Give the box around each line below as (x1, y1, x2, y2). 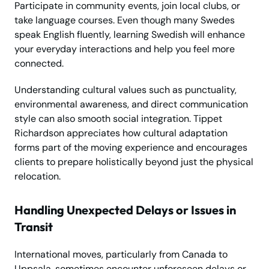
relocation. (14, 169, 61, 183)
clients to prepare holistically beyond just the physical (14, 155, 253, 168)
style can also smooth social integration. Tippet (14, 112, 222, 125)
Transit (14, 219, 53, 234)
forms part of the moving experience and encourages (14, 141, 247, 154)
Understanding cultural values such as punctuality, (14, 83, 237, 96)
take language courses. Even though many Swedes (14, 13, 235, 26)
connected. (14, 56, 64, 70)
